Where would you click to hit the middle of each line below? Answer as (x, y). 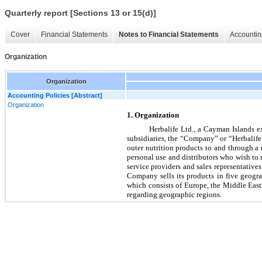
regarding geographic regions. (174, 194)
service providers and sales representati (189, 166)
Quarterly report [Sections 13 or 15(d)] (80, 13)
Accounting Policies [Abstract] (55, 95)
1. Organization (153, 115)
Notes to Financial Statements (169, 35)
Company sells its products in (176, 175)
